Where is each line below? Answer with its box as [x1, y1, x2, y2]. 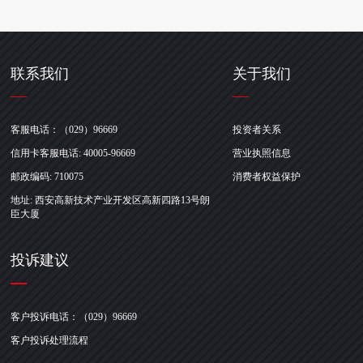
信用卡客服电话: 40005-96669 [11, 147, 136, 160]
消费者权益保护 [233, 171, 301, 183]
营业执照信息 [233, 147, 292, 160]
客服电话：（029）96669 [11, 124, 118, 136]
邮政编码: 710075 [11, 171, 84, 183]
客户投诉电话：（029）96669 [11, 311, 138, 323]
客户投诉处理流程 [11, 335, 89, 347]
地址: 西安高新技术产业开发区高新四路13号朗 [11, 194, 211, 207]
